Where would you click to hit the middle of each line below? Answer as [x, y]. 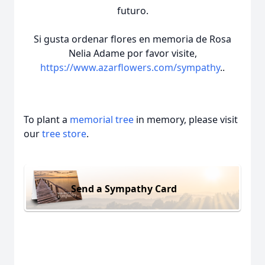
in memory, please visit [186, 119]
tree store [64, 134]
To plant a [47, 119]
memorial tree [102, 119]
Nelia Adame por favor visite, [132, 53]
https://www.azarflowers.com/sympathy [130, 67]
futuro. [132, 11]
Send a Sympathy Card [124, 188]
